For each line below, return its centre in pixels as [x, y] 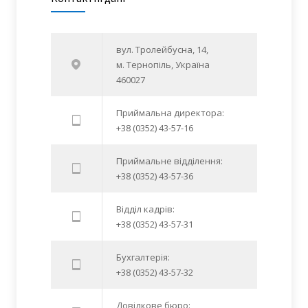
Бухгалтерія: [143, 257]
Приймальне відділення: [169, 161]
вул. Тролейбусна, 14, [162, 49]
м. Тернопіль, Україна [163, 64]
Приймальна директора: [170, 112]
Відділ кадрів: [145, 209]
